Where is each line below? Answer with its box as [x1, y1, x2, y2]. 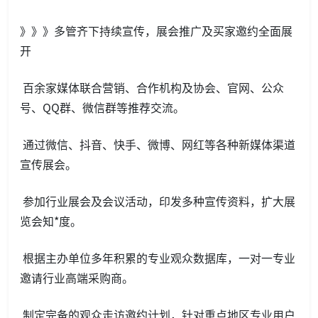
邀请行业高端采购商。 [20, 268, 133, 286]
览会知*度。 [20, 212, 82, 229]
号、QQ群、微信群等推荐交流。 [20, 98, 185, 116]
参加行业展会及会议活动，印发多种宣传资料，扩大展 [20, 192, 295, 209]
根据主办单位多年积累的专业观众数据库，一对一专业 [20, 248, 295, 266]
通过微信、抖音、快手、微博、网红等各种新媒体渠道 [20, 135, 295, 153]
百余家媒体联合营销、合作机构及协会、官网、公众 [20, 78, 284, 96]
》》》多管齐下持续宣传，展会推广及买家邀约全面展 [20, 21, 292, 39]
